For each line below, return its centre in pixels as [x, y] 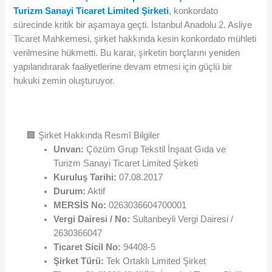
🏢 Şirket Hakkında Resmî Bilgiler [93, 136]
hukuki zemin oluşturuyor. [64, 80]
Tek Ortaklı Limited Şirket [155, 261]
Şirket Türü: [79, 261]
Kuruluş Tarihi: [85, 178]
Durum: [70, 192]
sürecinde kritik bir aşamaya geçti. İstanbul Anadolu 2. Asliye [133, 25]
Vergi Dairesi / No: [92, 219]
